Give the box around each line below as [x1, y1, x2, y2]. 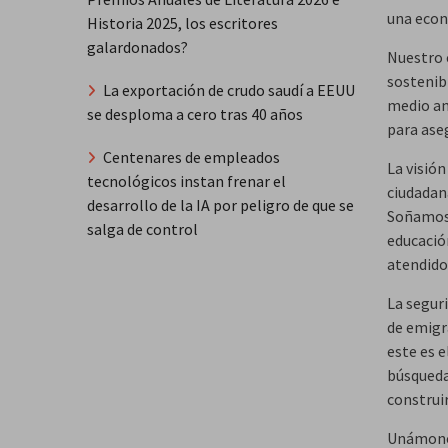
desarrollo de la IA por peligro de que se [87, 194, 354, 215]
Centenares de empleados [103, 146, 280, 167]
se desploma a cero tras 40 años [87, 103, 303, 124]
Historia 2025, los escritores [87, 13, 278, 34]
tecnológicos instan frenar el [87, 170, 286, 191]
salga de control [87, 218, 198, 239]
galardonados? [87, 37, 188, 58]
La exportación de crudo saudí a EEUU [103, 79, 355, 100]
